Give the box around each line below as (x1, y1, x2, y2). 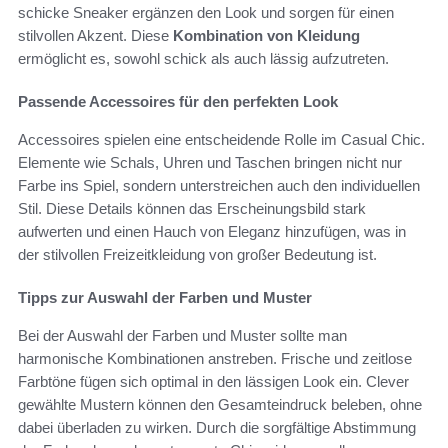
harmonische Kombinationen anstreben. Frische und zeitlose (18, 350, 412, 368)
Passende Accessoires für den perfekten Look (18, 93, 338, 111)
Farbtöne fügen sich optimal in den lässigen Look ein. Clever (18, 373, 409, 391)
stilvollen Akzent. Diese (18, 27, 173, 45)
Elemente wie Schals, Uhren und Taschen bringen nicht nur (18, 154, 402, 172)
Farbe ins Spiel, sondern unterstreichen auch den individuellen (18, 177, 420, 195)
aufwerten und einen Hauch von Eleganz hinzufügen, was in (18, 223, 406, 241)
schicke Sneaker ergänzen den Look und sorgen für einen (18, 4, 394, 22)
